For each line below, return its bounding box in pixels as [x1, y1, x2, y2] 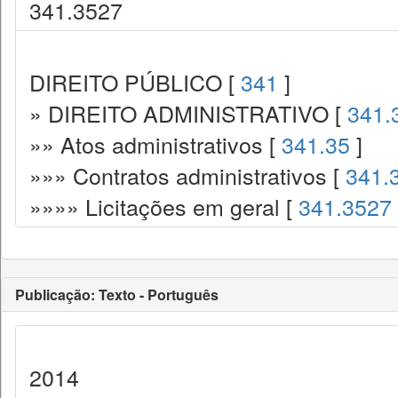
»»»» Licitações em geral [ [29, 190, 298, 222]
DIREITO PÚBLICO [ [29, 66, 241, 98]
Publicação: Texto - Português [15, 284, 219, 305]
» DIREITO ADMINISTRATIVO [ [29, 97, 347, 129]
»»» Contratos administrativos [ [29, 159, 346, 191]
